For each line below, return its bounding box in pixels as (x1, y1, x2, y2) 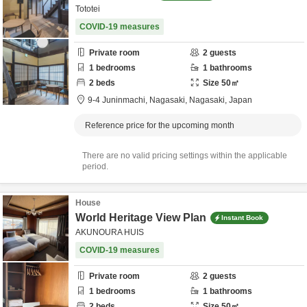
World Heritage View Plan (75, 212, 206, 223)
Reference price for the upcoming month (85, 121, 234, 130)
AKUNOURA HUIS (75, 228, 144, 237)
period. (82, 162, 108, 171)
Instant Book (221, 213, 263, 221)
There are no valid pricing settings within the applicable (82, 151, 287, 160)
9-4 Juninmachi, (88, 95, 149, 105)
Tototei (75, 4, 100, 14)
